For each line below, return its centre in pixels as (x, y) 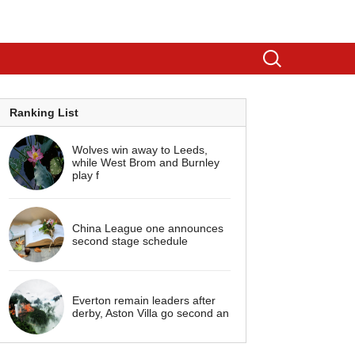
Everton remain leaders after (144, 300)
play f (86, 175)
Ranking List (44, 113)
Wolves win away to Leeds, (140, 150)
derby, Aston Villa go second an (151, 313)
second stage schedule (130, 241)
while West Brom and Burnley (146, 162)
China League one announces (148, 228)
